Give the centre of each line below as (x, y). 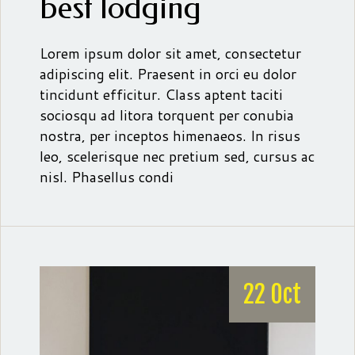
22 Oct (272, 294)
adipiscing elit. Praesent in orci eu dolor (168, 73)
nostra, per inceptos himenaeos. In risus (170, 135)
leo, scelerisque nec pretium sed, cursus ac (177, 156)
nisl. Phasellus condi (107, 176)
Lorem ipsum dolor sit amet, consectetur (170, 53)
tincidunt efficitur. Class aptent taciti (161, 94)
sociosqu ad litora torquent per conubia (167, 115)
